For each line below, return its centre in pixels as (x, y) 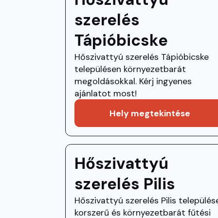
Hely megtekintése (150, 113)
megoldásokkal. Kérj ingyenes (133, 81)
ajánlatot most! (106, 93)
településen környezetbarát (130, 69)
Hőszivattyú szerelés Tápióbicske (142, 57)
